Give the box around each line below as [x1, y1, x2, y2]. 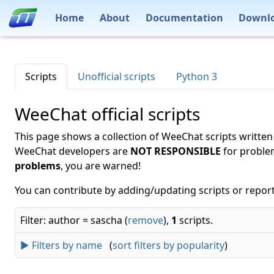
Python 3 [176, 70, 217, 83]
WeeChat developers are [15, 144, 130, 158]
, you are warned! [61, 159, 141, 172]
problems [15, 159, 61, 172]
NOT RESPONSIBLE [130, 144, 221, 158]
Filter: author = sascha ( [20, 213, 128, 227]
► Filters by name [20, 239, 102, 252]
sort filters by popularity [113, 239, 224, 252]
